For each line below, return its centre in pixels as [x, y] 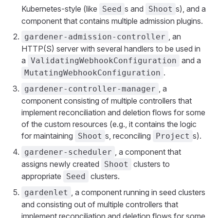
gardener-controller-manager [90, 89]
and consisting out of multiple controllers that [100, 204]
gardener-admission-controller [95, 37]
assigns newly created [61, 164]
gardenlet [46, 192]
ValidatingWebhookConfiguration [104, 61]
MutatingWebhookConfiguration [92, 73]
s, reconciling [129, 136]
